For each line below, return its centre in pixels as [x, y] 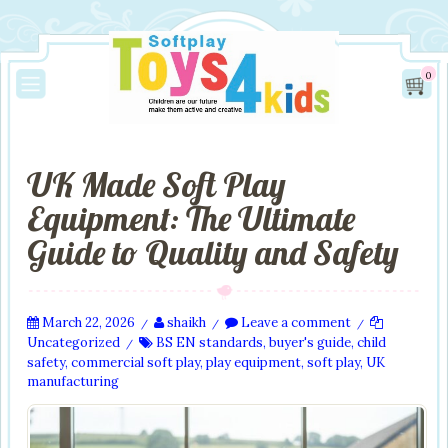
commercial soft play [135, 362]
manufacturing [73, 381]
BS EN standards [209, 342]
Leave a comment [294, 322]
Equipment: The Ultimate [191, 218]
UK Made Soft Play [156, 184]
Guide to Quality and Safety [213, 252]
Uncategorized [73, 342]
